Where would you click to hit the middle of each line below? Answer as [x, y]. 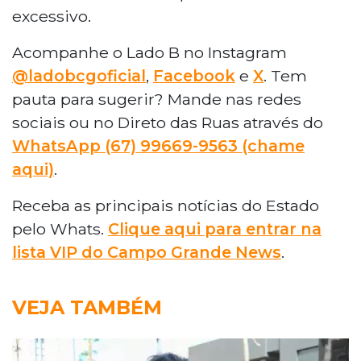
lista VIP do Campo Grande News [147, 252]
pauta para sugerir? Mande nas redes [157, 99]
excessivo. [52, 16]
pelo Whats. [60, 228]
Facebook [194, 75]
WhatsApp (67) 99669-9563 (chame [158, 145]
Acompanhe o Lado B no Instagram [149, 52]
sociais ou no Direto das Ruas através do [168, 122]
